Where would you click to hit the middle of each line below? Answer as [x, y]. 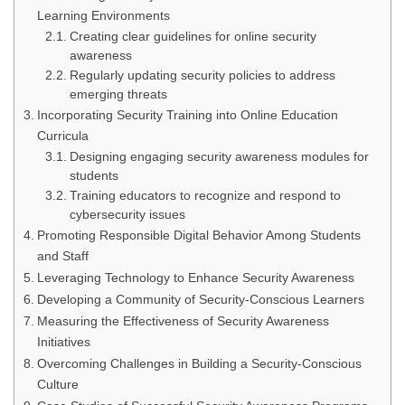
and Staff [62, 256]
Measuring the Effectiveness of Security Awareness [183, 321]
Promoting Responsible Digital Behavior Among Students [198, 235]
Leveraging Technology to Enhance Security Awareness [195, 278]
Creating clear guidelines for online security [193, 37]
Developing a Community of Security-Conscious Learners [200, 299]
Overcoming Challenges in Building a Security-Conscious [199, 363]
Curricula [62, 136]
